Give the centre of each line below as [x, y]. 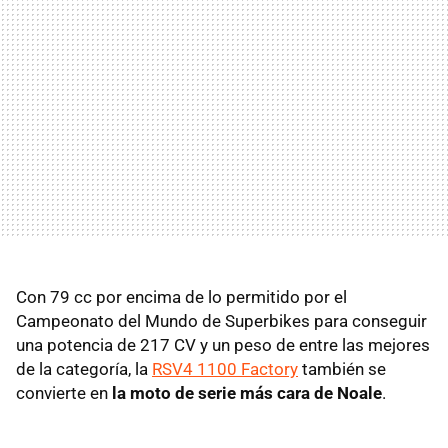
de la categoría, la [84, 368]
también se [342, 368]
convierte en [64, 392]
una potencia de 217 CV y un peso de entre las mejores [223, 344]
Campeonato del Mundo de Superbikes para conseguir [221, 320]
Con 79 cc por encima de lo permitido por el [181, 296]
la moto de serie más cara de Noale [247, 392]
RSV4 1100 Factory [225, 368]
